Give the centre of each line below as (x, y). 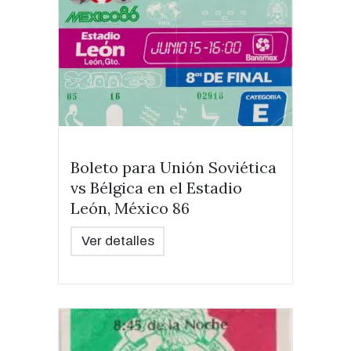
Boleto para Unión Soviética (174, 167)
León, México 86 (130, 208)
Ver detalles (118, 241)
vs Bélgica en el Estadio (156, 188)
